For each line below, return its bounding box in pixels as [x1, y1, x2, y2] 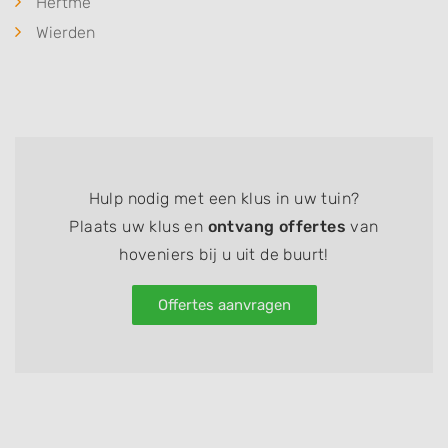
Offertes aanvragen [157, 295, 291, 314]
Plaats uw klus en [69, 216, 208, 236]
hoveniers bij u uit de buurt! [119, 244, 329, 264]
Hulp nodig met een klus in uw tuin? [88, 188, 360, 208]
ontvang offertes [207, 216, 346, 236]
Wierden [36, 22, 95, 42]
